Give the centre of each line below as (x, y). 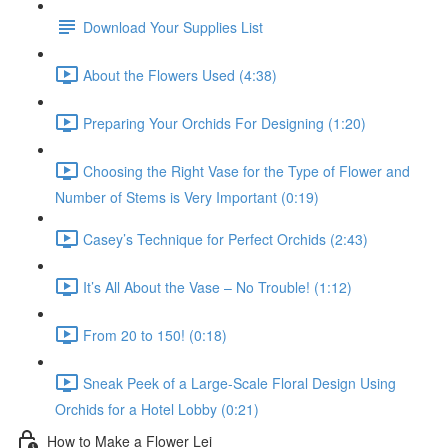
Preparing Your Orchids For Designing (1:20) (224, 122)
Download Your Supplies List (173, 26)
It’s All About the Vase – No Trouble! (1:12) (217, 286)
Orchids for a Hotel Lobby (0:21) (157, 409)
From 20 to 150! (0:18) (155, 334)
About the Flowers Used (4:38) (180, 74)
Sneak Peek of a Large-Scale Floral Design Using (239, 382)
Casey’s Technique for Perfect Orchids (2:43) (225, 238)
